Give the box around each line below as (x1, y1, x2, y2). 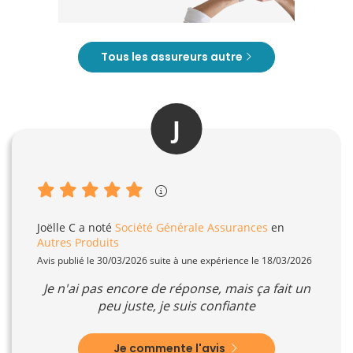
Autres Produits (37, 235, 119, 251)
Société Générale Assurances (115, 220, 268, 236)
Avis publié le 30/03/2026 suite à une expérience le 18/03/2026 (37, 254, 312, 268)
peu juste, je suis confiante (98, 297, 255, 315)
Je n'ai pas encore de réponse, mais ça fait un (43, 280, 310, 298)
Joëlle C (37, 220, 76, 236)
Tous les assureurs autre (101, 48, 245, 65)
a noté (76, 220, 115, 236)
